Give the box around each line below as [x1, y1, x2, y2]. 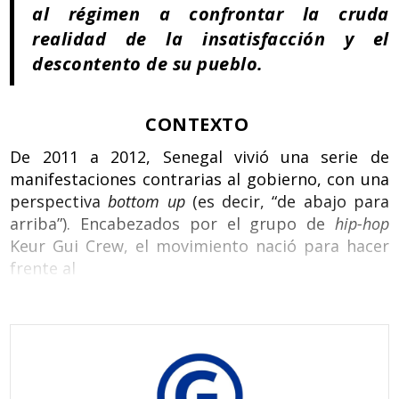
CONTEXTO [145, 111, 254, 136]
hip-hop [334, 212, 389, 234]
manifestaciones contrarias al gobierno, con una [10, 167, 389, 190]
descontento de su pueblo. [32, 51, 264, 76]
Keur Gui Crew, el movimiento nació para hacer [10, 234, 389, 256]
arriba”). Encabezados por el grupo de [10, 212, 335, 234]
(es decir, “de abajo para [191, 190, 389, 212]
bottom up [108, 190, 192, 212]
